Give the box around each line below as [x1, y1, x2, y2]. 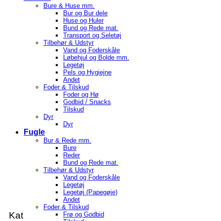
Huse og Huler [63, 17, 104, 24]
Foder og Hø [63, 91, 99, 98]
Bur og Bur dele [63, 9, 108, 17]
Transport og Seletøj [63, 32, 121, 39]
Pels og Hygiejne [63, 69, 111, 76]
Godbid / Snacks [63, 98, 111, 106]
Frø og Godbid [63, 211, 104, 218]
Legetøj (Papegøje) [63, 188, 117, 196]
